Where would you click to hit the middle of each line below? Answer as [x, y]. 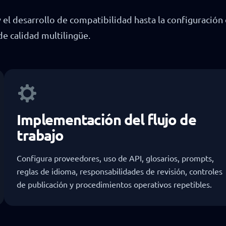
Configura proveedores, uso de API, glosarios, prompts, [115, 158]
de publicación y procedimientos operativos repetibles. [114, 184]
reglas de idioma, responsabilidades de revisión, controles [120, 171]
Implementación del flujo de [106, 119]
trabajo [40, 135]
